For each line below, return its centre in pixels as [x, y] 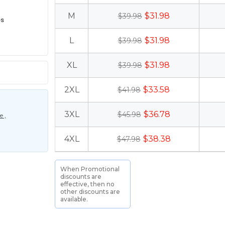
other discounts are [90, 192]
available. [74, 199]
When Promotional [90, 169]
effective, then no [88, 184]
